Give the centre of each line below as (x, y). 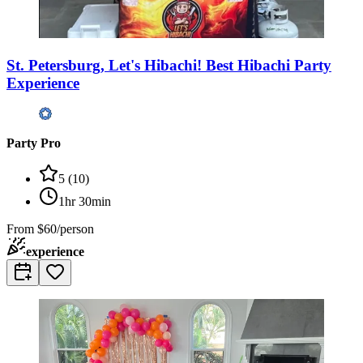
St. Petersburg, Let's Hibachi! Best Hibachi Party (169, 65)
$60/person (66, 229)
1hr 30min (85, 202)
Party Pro (34, 143)
